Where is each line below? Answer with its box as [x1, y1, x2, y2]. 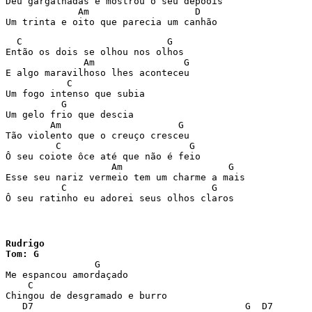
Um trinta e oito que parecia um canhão [6, 17, 217, 27]
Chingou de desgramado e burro [6, 290, 167, 301]
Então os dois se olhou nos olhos [6, 47, 184, 57]
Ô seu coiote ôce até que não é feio [6, 151, 201, 162]
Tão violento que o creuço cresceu [6, 130, 189, 141]
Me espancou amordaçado [6, 270, 128, 280]
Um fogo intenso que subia [6, 88, 145, 99]
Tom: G [6, 249, 39, 259]
